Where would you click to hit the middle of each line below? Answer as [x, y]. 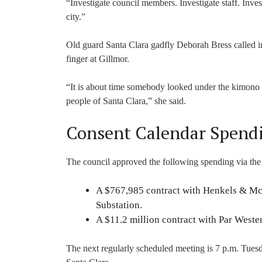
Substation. [119, 205]
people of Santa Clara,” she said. [126, 101]
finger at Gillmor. [98, 58]
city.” [76, 16]
